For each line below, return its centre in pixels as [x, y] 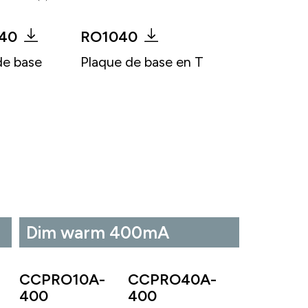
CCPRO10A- [62, 280]
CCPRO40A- [172, 280]
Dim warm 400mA [97, 233]
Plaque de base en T [142, 62]
